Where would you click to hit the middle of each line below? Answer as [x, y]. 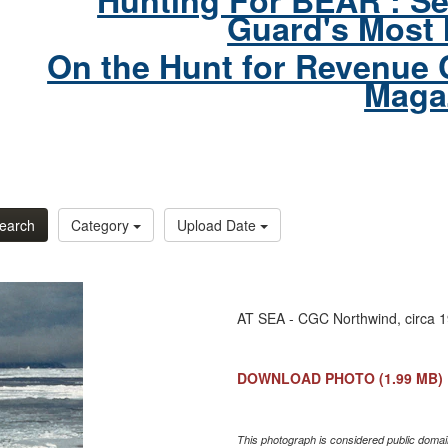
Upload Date [218, 224]
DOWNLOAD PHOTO [306, 378]
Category [101, 224]
